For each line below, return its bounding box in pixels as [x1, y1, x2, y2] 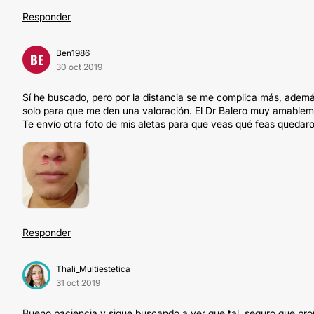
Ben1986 [56, 48, 90, 58]
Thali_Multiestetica [56, 264, 130, 274]
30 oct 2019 [56, 62, 102, 72]
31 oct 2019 [56, 278, 100, 288]
